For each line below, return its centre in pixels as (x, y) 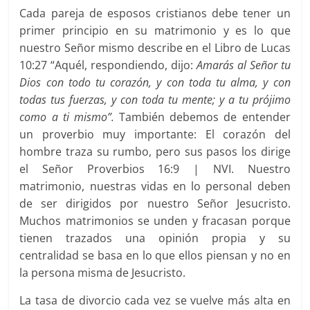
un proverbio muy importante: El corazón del (155, 135)
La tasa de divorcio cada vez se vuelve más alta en (155, 301)
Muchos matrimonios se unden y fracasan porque (155, 221)
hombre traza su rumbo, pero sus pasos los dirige (155, 152)
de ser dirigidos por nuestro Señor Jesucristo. (155, 204)
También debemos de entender (205, 117)
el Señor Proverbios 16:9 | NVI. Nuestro (155, 169)
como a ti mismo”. (70, 117)
